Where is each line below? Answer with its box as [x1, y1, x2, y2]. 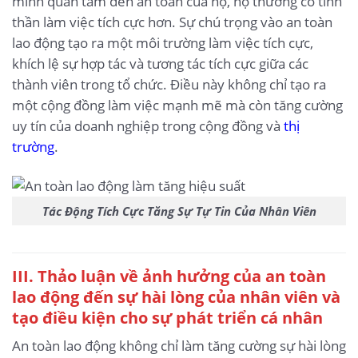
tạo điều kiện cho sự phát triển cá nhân [12, 305, 323, 328]
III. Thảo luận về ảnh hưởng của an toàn [12, 264, 326, 287]
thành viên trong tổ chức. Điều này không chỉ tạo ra [12, 74, 326, 93]
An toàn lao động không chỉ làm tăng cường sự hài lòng [12, 336, 346, 356]
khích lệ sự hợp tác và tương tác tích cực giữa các [12, 54, 308, 73]
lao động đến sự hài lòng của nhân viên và [12, 284, 340, 308]
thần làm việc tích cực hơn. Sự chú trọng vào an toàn [12, 12, 332, 31]
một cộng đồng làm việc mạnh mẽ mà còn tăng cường [12, 95, 343, 114]
